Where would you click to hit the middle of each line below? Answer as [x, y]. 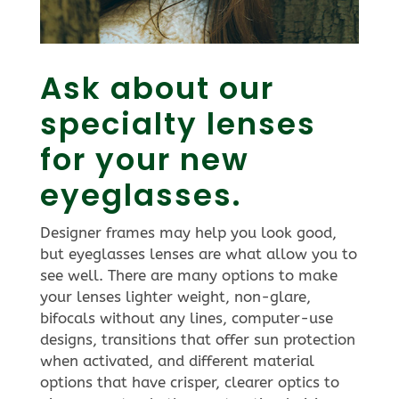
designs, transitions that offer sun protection [197, 339]
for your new [144, 159]
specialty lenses [178, 123]
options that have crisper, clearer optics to [189, 382]
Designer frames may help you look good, [188, 232]
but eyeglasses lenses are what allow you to [198, 253]
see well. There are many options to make [188, 275]
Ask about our [157, 88]
